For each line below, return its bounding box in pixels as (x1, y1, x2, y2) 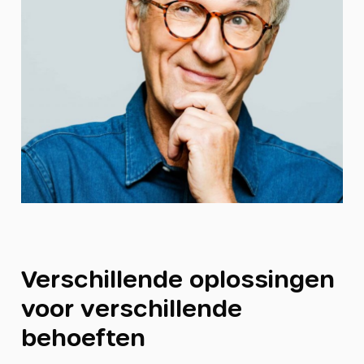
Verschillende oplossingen (20, 264, 335, 292)
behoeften (20, 323, 145, 350)
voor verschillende (20, 293, 242, 321)
